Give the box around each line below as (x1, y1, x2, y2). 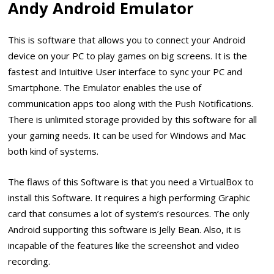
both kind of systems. (8, 144, 99, 157)
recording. (8, 254, 51, 267)
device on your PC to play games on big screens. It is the (8, 49, 248, 62)
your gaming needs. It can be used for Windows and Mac (8, 128, 246, 141)
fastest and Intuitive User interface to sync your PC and (8, 65, 243, 78)
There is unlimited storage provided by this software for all (8, 113, 257, 125)
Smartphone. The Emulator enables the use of (8, 81, 202, 94)
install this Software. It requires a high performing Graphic (8, 191, 251, 204)
